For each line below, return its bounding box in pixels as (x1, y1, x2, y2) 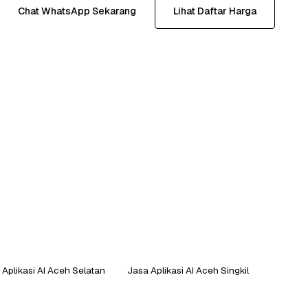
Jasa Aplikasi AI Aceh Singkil (127, 263, 249, 276)
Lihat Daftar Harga (173, 4, 256, 17)
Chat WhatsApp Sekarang (18, 4, 136, 17)
